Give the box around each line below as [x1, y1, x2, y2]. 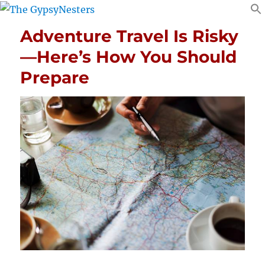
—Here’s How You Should [20, 46, 237, 67]
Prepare [20, 67, 90, 88]
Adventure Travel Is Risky [20, 25, 239, 46]
